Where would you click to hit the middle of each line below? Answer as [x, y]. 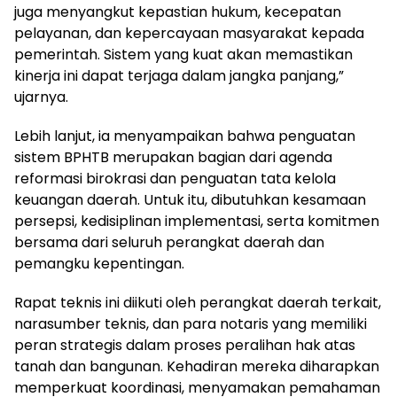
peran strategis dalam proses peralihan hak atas [185, 345]
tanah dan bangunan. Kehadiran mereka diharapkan [197, 366]
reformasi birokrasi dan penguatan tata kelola [175, 178]
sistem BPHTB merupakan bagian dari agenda [173, 157]
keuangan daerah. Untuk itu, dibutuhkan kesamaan [190, 199]
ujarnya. [41, 97]
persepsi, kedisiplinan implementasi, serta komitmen [197, 221]
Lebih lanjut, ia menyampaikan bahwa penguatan [185, 136]
